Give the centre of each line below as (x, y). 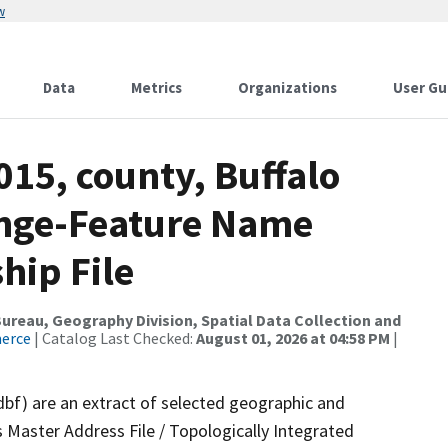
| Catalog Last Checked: (113, 338)
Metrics (156, 87)
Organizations (287, 87)
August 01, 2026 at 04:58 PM (293, 338)
